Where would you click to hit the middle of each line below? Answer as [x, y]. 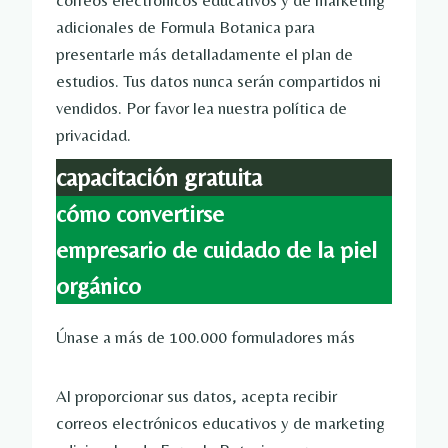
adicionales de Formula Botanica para [185, 27]
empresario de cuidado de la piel [216, 250]
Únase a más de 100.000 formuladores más [205, 337]
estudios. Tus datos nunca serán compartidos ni [218, 81]
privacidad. [93, 135]
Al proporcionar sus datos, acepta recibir [196, 396]
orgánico [98, 286]
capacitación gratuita [159, 178]
